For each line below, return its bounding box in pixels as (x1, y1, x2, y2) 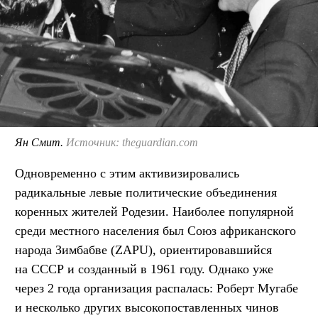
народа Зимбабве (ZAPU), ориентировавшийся (15, 242, 272, 257)
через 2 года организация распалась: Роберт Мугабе (15, 280, 298, 295)
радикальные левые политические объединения (15, 185, 277, 199)
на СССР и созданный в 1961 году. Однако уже (15, 261, 273, 276)
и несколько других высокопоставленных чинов (15, 300, 279, 314)
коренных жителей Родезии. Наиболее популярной (15, 204, 294, 219)
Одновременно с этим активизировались (15, 165, 239, 180)
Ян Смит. (15, 136, 66, 148)
